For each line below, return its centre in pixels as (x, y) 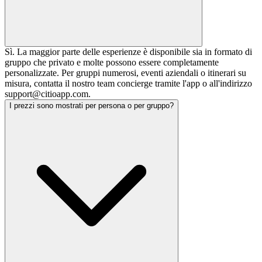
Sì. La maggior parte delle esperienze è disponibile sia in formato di (128, 52)
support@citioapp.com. (48, 94)
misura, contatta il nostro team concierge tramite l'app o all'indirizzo (128, 84)
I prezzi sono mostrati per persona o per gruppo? (92, 106)
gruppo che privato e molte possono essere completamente (112, 63)
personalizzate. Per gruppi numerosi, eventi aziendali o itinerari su (125, 73)
